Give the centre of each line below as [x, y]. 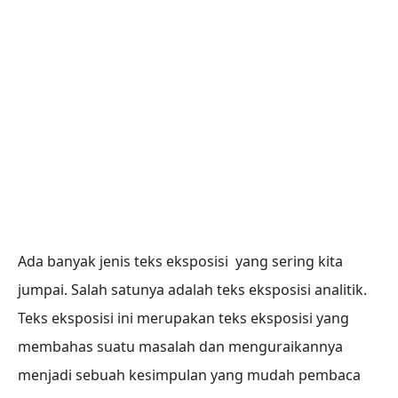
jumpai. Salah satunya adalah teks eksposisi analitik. [194, 290]
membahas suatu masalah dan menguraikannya [180, 347]
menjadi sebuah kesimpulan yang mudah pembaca [189, 375]
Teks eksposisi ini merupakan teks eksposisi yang [183, 318]
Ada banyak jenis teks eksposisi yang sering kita [180, 262]
